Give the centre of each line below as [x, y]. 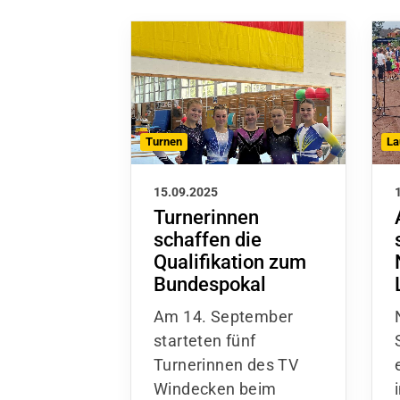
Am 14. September [224, 316]
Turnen [164, 141]
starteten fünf [205, 340]
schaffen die [208, 239]
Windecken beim [215, 388]
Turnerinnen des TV [226, 364]
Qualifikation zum [230, 262]
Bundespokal [210, 284]
